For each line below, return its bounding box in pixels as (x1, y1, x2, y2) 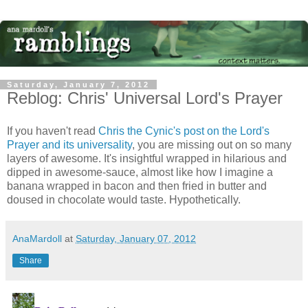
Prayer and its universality (7, 138, 132, 151)
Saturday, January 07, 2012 (76, 232, 196, 244)
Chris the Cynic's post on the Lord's (98, 124, 269, 137)
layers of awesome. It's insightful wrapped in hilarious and (7, 152, 287, 164)
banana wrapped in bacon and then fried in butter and (7, 179, 267, 192)
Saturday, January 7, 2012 (7, 80, 150, 89)
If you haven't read (7, 124, 98, 137)
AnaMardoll (12, 232, 62, 244)
